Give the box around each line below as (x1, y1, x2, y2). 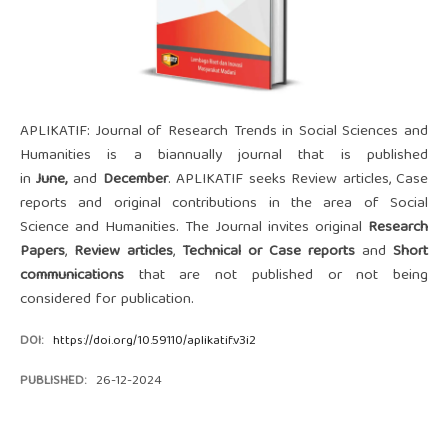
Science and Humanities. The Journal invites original (19, 215, 369, 241)
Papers (19, 239, 65, 265)
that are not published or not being (123, 263, 429, 289)
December (97, 167, 168, 193)
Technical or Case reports (182, 239, 356, 265)
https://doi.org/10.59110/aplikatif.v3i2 (53, 330, 257, 354)
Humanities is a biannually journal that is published (19, 143, 429, 169)
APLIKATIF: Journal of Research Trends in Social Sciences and (19, 119, 429, 145)
